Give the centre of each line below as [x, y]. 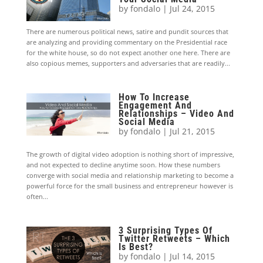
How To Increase [154, 97]
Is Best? [136, 247]
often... [37, 197]
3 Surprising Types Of [166, 231]
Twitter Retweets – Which [175, 239]
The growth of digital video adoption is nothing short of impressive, [130, 154]
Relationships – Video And [177, 114]
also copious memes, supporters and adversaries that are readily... [128, 63]
